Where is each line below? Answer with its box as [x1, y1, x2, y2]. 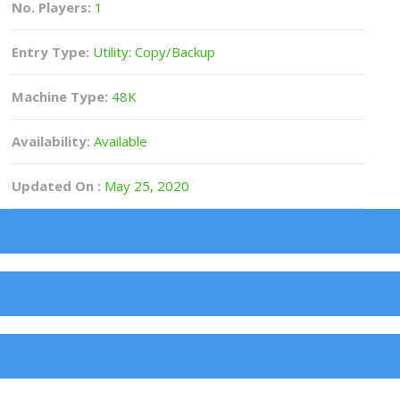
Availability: [12, 132, 91, 150]
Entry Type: [12, 43, 90, 61]
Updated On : [12, 177, 102, 195]
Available [90, 132, 148, 150]
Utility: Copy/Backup [89, 43, 216, 61]
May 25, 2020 [101, 177, 190, 195]
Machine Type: [12, 87, 109, 105]
